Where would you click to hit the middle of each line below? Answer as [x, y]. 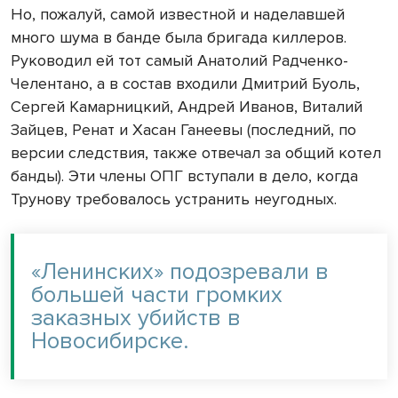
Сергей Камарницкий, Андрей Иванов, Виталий [187, 106]
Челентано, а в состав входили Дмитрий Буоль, [185, 83]
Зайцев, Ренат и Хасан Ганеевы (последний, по [183, 129]
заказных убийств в [136, 318]
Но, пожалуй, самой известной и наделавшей [178, 14]
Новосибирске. [110, 341]
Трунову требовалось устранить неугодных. [176, 199]
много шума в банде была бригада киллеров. [179, 37]
